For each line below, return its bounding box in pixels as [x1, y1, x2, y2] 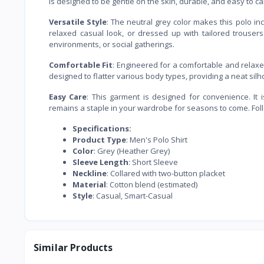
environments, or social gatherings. [49, 38, 174, 49]
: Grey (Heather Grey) [94, 145, 170, 156]
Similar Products [34, 240, 113, 254]
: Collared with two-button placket [107, 167, 225, 179]
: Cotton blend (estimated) [106, 179, 197, 190]
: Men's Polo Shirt [126, 134, 187, 145]
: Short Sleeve [128, 156, 178, 167]
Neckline [72, 167, 107, 179]
